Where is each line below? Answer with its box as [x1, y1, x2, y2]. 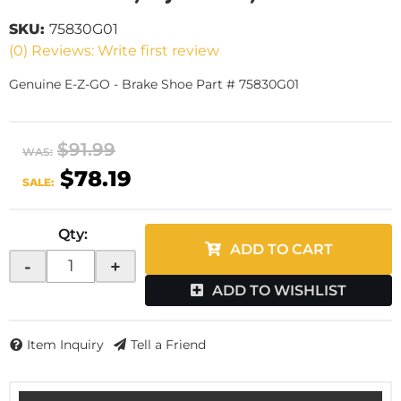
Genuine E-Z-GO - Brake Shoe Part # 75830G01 [9, 76, 299, 92]
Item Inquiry [27, 337, 104, 354]
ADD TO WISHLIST [212, 282, 346, 299]
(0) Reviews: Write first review [9, 42, 219, 59]
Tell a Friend [131, 337, 206, 354]
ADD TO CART [229, 241, 333, 258]
